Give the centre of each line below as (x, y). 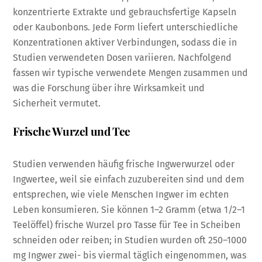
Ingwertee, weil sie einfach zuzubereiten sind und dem (129, 179)
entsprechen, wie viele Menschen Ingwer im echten (121, 194)
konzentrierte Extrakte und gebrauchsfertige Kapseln (125, 12)
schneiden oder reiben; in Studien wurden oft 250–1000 (130, 240)
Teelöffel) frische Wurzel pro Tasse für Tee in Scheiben (127, 225)
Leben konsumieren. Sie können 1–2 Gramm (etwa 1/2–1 (129, 209)
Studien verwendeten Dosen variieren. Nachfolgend (123, 58)
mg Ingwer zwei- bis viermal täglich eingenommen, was (130, 255)
